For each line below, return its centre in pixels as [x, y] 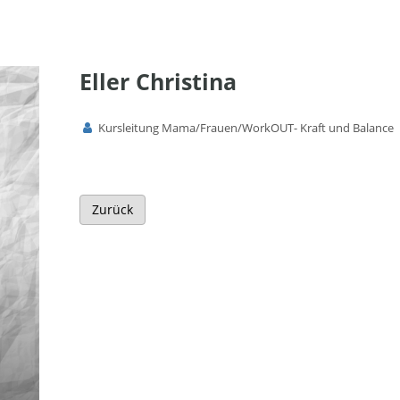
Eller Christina [158, 81]
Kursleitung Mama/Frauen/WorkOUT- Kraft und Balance [244, 128]
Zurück [112, 209]
